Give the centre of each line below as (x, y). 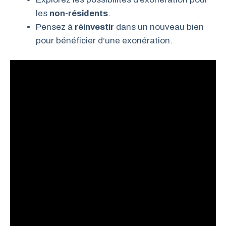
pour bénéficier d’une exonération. (104, 40)
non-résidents (79, 13)
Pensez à (55, 27)
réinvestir (94, 27)
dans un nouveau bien (159, 27)
